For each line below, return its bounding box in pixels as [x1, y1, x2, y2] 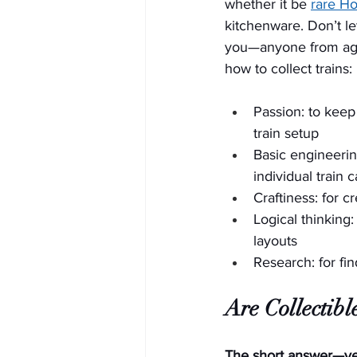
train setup [253, 125, 319, 141]
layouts [253, 233, 297, 249]
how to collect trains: [225, 61, 352, 76]
